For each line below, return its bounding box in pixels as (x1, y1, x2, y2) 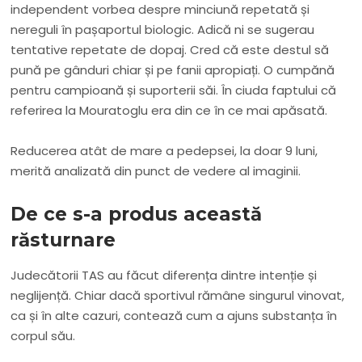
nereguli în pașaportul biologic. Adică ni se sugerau (11, 21, 315, 39)
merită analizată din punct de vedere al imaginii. (11, 162, 301, 180)
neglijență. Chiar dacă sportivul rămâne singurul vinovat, (11, 287, 345, 305)
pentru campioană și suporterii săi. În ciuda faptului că (11, 82, 337, 99)
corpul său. (11, 327, 76, 345)
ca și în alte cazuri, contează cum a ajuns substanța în (11, 307, 338, 325)
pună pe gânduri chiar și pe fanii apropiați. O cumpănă (11, 61, 335, 79)
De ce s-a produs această (11, 203, 263, 226)
